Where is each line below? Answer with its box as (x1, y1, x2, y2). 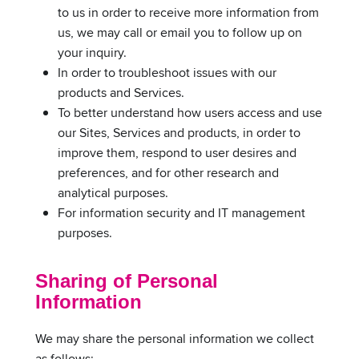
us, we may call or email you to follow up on (58, 22, 302, 42)
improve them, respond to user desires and (58, 143, 296, 162)
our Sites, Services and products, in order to (58, 123, 301, 142)
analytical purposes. (58, 183, 168, 202)
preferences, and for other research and (58, 163, 279, 182)
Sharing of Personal (35, 269, 218, 292)
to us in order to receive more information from (58, 2, 319, 22)
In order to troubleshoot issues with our (58, 63, 276, 82)
